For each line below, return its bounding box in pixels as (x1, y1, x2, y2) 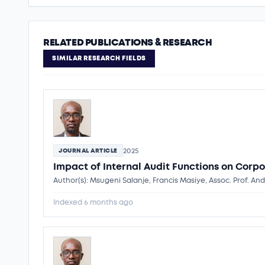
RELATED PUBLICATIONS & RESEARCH (43, 36, 212, 49)
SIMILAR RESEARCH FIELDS (52, 54, 146, 63)
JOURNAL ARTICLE (59, 147, 118, 154)
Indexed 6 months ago (53, 198, 133, 207)
